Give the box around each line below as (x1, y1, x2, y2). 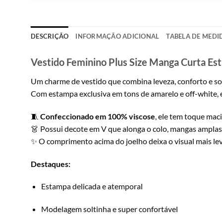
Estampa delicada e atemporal (41, 181, 143, 191)
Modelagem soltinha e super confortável (41, 204, 178, 214)
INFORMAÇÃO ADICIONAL (75, 32, 160, 40)
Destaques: (31, 159, 70, 168)
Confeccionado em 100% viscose (40, 111, 155, 121)
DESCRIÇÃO (31, 32, 69, 40)
